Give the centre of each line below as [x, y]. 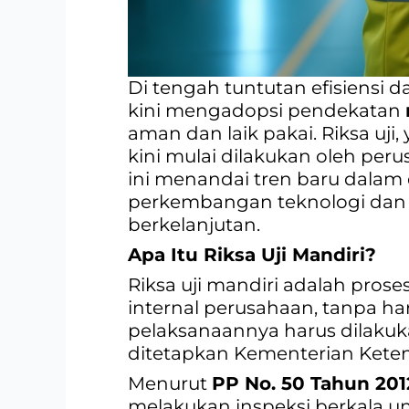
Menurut [170, 384]
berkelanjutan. [194, 225]
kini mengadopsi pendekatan [267, 111]
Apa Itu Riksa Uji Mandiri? [252, 255]
